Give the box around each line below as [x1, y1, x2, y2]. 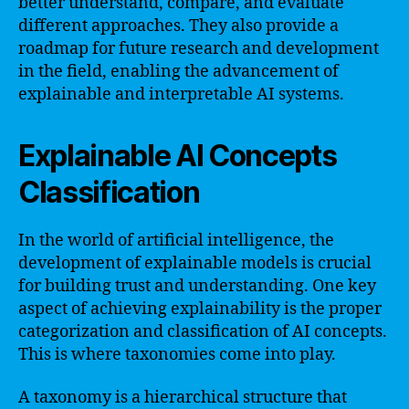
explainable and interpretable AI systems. [18, 83, 344, 105]
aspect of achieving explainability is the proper [18, 298, 382, 320]
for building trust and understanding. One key [18, 275, 376, 297]
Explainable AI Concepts [18, 137, 337, 173]
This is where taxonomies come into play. [18, 343, 336, 365]
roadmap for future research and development [18, 37, 379, 59]
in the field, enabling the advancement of [18, 60, 339, 82]
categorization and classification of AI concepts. [18, 320, 387, 342]
